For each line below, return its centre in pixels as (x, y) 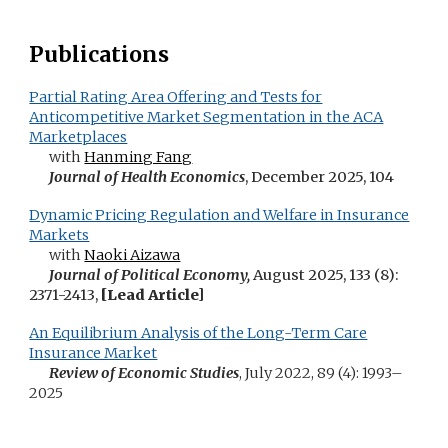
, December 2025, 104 (320, 177)
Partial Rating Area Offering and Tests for (176, 97)
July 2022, (281, 373)
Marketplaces (78, 137)
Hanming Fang (138, 157)
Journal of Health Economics (147, 177)
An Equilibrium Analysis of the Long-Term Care (198, 333)
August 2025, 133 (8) (324, 275)
